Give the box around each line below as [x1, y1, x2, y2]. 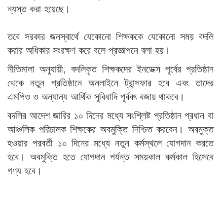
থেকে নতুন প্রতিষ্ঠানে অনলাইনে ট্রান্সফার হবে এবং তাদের [7, 75, 214, 90]
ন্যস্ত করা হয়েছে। [7, 1, 70, 16]
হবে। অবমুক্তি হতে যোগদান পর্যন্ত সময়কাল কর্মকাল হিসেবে [7, 149, 214, 164]
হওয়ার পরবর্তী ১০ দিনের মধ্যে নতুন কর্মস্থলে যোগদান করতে [7, 135, 214, 150]
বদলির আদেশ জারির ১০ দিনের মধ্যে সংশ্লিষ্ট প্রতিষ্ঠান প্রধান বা [7, 108, 214, 122]
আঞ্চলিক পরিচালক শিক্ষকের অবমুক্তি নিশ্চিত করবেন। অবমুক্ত [7, 121, 214, 136]
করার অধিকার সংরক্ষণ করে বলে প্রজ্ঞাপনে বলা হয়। [7, 42, 170, 57]
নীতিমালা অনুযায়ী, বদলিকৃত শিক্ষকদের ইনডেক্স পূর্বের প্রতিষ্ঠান [7, 61, 214, 76]
